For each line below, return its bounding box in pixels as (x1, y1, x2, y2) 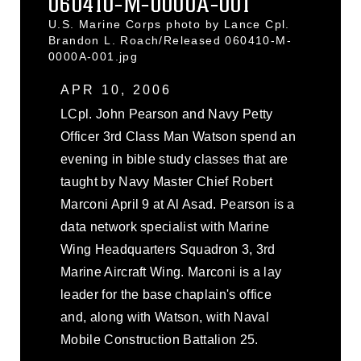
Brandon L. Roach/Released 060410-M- (48, 34, 292, 47)
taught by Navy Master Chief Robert (60, 175, 272, 189)
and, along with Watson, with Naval (60, 310, 269, 324)
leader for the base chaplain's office (60, 288, 272, 301)
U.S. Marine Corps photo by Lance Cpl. (48, 18, 290, 31)
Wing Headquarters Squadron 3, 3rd (60, 243, 276, 256)
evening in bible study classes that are (60, 152, 288, 166)
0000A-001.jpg (48, 50, 139, 63)
